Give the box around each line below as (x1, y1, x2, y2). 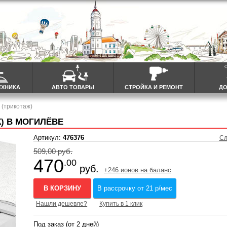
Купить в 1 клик (99, 200, 143, 208)
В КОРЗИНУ (44, 184, 82, 193)
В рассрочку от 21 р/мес (97, 184, 173, 193)
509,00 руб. (33, 147, 73, 156)
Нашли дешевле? (36, 200, 88, 208)
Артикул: (33, 134, 63, 142)
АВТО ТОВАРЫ (51, 84, 94, 90)
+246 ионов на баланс (104, 166, 172, 174)
